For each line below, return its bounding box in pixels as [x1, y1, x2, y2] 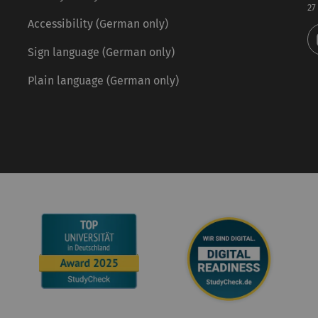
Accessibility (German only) [27, 16, 168, 31]
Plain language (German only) [27, 73, 179, 87]
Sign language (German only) [27, 45, 175, 59]
